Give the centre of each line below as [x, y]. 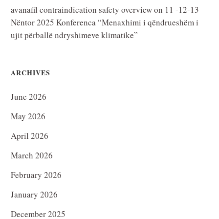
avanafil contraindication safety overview [82, 9]
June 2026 [29, 96]
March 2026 [32, 155]
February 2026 [36, 175]
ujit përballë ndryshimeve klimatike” [75, 35]
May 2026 [28, 116]
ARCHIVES [31, 72]
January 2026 [34, 194]
